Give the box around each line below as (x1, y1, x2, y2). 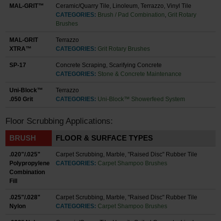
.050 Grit (9, 95, 34, 103)
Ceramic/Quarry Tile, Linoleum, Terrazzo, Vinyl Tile (55, 2, 191, 9)
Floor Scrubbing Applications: (5, 116, 113, 126)
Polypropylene (9, 160, 50, 167)
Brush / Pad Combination (97, 11, 165, 18)
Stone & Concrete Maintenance (97, 70, 182, 77)
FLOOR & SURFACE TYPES (55, 134, 153, 143)
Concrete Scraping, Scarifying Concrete (55, 61, 162, 69)
